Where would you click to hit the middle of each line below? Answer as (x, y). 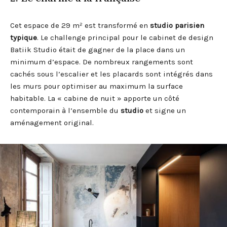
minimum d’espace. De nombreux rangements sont (102, 62)
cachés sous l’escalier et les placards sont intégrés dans (111, 74)
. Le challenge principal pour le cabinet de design (125, 37)
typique (24, 37)
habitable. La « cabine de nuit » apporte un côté (95, 98)
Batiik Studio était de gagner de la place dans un (98, 49)
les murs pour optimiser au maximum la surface (97, 86)
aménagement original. (52, 122)
